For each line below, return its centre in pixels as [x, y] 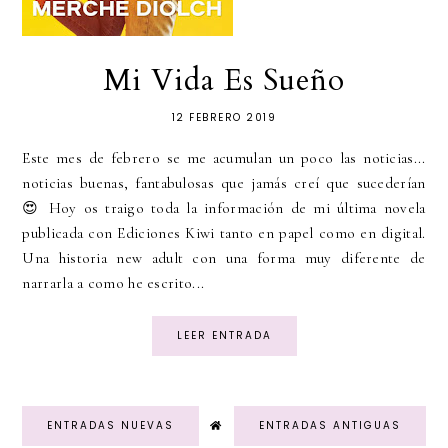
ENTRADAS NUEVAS [111, 426]
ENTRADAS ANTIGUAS [329, 426]
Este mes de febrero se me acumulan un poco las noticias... [224, 158]
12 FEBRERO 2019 [224, 118]
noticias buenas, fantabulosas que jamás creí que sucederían [224, 183]
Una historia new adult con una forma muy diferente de [224, 258]
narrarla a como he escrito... [113, 283]
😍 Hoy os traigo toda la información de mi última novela [224, 208]
